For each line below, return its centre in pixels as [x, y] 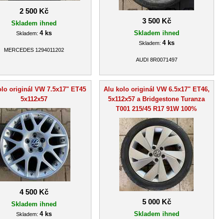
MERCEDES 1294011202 [34, 50]
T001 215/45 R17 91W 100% [156, 109]
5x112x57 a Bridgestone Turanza [156, 99]
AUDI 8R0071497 [156, 60]
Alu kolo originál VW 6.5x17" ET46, [156, 89]
